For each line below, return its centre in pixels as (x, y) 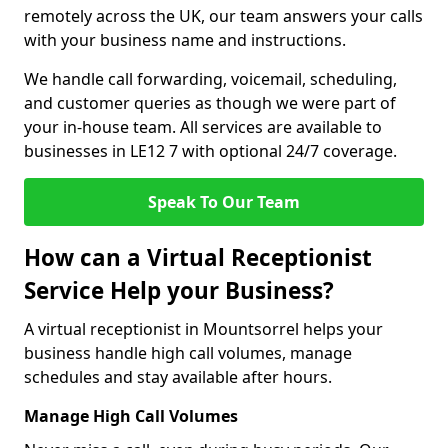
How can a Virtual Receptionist (198, 257)
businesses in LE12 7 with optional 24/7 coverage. (210, 151)
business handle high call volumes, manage (188, 353)
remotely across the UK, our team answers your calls (223, 16)
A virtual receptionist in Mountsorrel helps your (203, 329)
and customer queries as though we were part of (210, 103)
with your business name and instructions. (185, 40)
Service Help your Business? (179, 290)
